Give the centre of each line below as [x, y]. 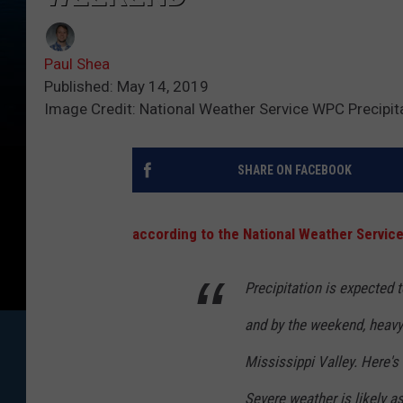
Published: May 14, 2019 [126, 87]
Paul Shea [77, 64]
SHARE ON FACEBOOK [294, 170]
